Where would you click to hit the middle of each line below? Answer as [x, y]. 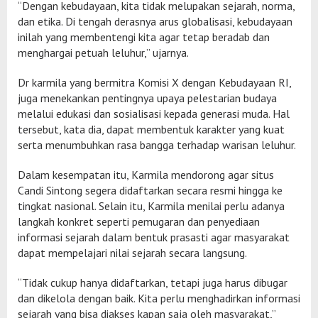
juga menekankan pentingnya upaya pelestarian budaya [147, 98]
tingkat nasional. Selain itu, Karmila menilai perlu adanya [151, 205]
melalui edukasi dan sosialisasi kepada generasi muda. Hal [154, 113]
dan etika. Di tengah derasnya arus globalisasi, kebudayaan [155, 21]
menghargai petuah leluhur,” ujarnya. [103, 52]
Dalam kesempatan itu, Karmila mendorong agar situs [146, 174]
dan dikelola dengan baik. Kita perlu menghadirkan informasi [159, 298]
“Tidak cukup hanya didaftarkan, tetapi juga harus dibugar [153, 282]
